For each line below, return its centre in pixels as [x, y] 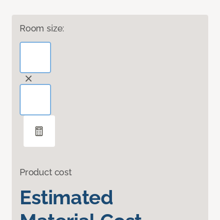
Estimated [67, 197]
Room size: [42, 28]
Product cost [46, 172]
